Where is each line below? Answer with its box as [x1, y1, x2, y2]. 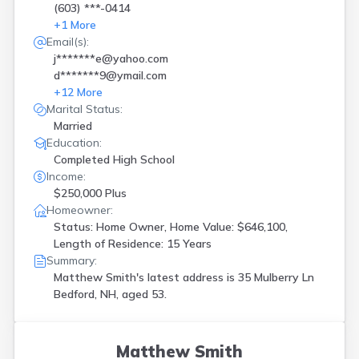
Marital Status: [46, 102, 123, 116]
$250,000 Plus [54, 186, 127, 200]
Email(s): [46, 34, 89, 49]
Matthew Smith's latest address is [54, 270, 238, 284]
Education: [46, 135, 102, 150]
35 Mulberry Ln [238, 270, 314, 284]
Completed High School [54, 152, 175, 167]
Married [54, 119, 92, 133]
